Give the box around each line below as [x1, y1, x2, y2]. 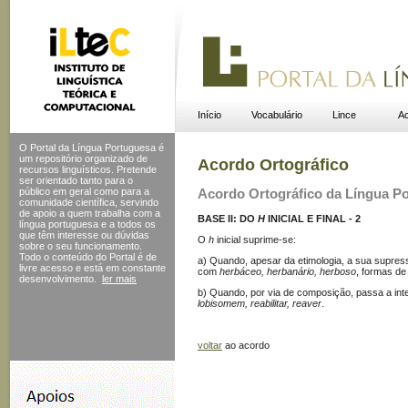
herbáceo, [219, 265, 267, 277]
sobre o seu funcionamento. [19, 240, 142, 251]
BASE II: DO [198, 212, 258, 224]
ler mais [102, 273, 137, 284]
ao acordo [222, 339, 270, 351]
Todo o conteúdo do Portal [19, 251, 135, 262]
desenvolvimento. [19, 273, 97, 284]
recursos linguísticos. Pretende [19, 164, 157, 175]
